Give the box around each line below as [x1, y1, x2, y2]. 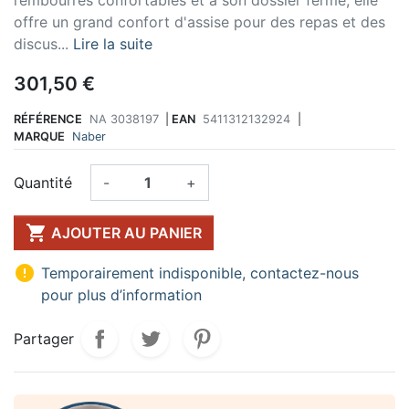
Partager [14, 330, 74, 349]
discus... [14, 34, 68, 53]
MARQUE [14, 130, 65, 144]
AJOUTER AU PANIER [51, 224, 202, 243]
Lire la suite [73, 34, 152, 53]
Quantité [14, 173, 72, 193]
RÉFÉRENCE [14, 112, 82, 127]
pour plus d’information [41, 286, 203, 305]
